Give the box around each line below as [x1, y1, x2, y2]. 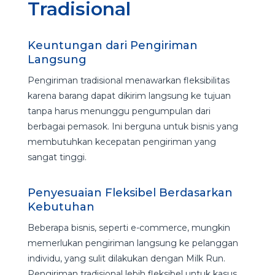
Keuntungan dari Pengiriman [27, 38, 198, 52]
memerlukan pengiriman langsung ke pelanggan [27, 237, 238, 249]
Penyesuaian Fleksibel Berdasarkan [27, 185, 233, 199]
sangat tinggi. [27, 151, 89, 163]
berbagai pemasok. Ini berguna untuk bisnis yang [27, 120, 238, 132]
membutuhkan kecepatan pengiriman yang [27, 136, 216, 147]
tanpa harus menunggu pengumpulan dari [27, 105, 211, 117]
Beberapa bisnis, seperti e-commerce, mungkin [27, 222, 230, 233]
